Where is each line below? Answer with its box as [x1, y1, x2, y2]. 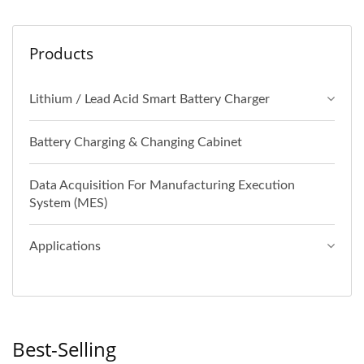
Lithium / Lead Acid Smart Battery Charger [29, 92, 270, 106]
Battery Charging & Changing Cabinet [29, 135, 242, 149]
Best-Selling [12, 335, 116, 362]
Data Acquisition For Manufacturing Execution [29, 178, 295, 192]
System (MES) [29, 196, 107, 210]
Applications [29, 239, 101, 253]
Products [29, 42, 93, 64]
